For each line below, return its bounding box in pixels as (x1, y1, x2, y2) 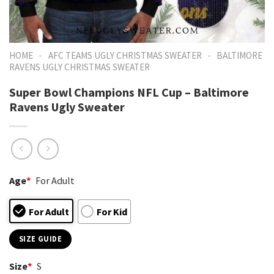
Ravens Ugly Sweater (9, 98, 125, 114)
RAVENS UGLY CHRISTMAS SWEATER (9, 61, 150, 73)
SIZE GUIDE (19, 234, 62, 243)
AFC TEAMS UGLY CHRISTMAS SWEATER (48, 50, 202, 61)
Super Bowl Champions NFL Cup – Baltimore (9, 84, 249, 100)
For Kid (96, 205, 127, 218)
